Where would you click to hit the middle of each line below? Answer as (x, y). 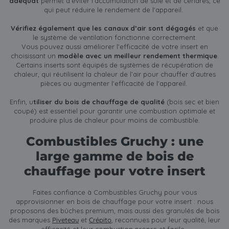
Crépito (100, 220)
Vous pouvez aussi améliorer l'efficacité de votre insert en (114, 46)
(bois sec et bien (192, 101)
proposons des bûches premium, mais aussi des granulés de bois (114, 211)
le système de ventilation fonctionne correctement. (114, 37)
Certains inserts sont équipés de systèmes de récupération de (114, 65)
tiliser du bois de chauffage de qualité (99, 101)
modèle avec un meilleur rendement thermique (137, 55)
